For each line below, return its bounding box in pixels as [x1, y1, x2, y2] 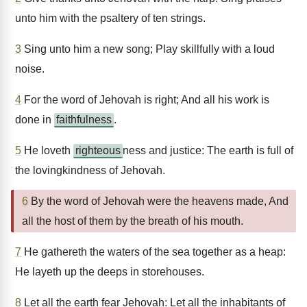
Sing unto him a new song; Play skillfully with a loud [21, 43, 275, 55]
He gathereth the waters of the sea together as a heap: [21, 246, 286, 258]
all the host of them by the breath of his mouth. [22, 215, 243, 227]
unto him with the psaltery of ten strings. [15, 12, 206, 24]
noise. [15, 63, 45, 75]
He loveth [21, 145, 73, 156]
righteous [75, 145, 121, 156]
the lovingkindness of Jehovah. [15, 164, 165, 176]
